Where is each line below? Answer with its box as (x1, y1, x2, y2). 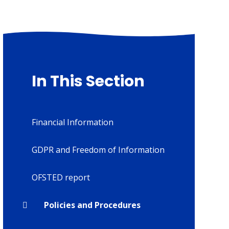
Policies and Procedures (43, 199, 141, 211)
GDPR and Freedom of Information (31, 144, 165, 156)
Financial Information (31, 117, 113, 128)
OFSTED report (31, 172, 90, 184)
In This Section (31, 71, 145, 93)
